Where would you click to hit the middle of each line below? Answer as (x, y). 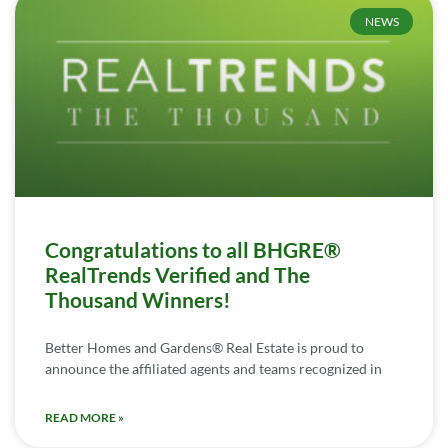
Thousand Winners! (138, 300)
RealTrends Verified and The (177, 275)
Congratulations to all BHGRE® (193, 250)
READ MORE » (84, 418)
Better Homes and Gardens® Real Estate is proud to (204, 348)
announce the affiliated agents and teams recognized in (213, 369)
